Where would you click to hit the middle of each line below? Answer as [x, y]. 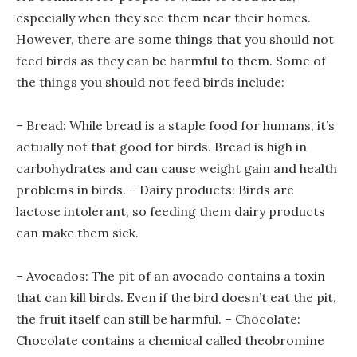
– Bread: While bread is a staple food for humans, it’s [175, 125]
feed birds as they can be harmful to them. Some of [171, 60]
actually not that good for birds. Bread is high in [161, 146]
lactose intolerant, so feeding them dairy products [171, 211]
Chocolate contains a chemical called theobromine [170, 340]
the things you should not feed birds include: [150, 82]
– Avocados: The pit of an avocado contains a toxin [171, 275]
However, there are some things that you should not [175, 39]
